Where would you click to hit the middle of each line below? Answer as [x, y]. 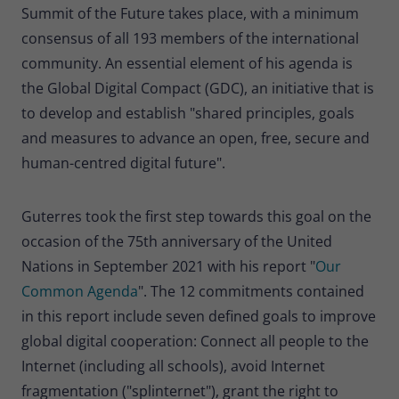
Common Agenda [80, 291]
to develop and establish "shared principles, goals [188, 113]
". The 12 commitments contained [251, 291]
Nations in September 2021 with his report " [168, 266]
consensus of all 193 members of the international [190, 38]
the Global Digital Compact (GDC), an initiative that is [198, 88]
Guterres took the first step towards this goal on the [196, 216]
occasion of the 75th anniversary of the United [177, 241]
